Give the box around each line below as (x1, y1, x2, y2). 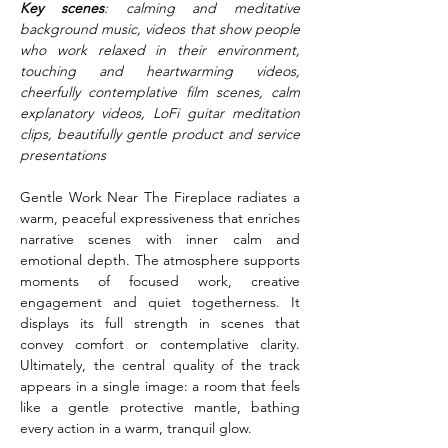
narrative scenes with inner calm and (20, 230, 300, 248)
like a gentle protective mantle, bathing (20, 398, 300, 416)
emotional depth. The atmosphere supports (20, 251, 300, 269)
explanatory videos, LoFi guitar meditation (20, 104, 300, 122)
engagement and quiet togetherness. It (20, 293, 300, 311)
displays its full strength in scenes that (20, 314, 300, 332)
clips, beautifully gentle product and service (20, 125, 300, 143)
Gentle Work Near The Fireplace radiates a (20, 188, 300, 206)
